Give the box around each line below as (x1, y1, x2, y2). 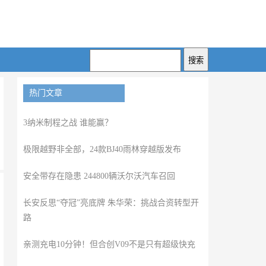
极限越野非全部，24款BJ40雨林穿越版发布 (23, 145, 181, 154)
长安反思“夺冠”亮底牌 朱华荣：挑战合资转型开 (23, 198, 199, 207)
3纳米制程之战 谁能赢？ (23, 118, 113, 127)
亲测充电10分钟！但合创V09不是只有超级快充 (23, 240, 195, 249)
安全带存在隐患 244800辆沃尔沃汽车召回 (23, 172, 175, 180)
